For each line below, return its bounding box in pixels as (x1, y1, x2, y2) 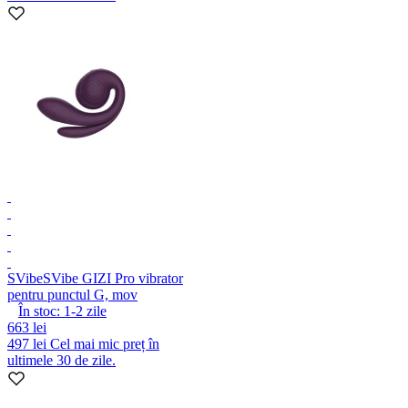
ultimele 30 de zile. (7, 352, 116, 368)
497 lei (7, 335, 50, 352)
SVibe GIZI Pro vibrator (43, 270, 183, 286)
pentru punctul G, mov (7, 286, 138, 302)
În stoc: (18, 302, 60, 319)
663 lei (7, 319, 46, 335)
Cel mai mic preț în (50, 335, 159, 352)
